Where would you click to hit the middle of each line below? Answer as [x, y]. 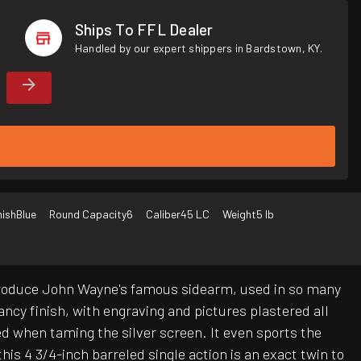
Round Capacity [88, 214]
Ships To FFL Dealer [144, 29]
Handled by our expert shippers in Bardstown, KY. [198, 48]
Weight [239, 214]
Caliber [163, 214]
